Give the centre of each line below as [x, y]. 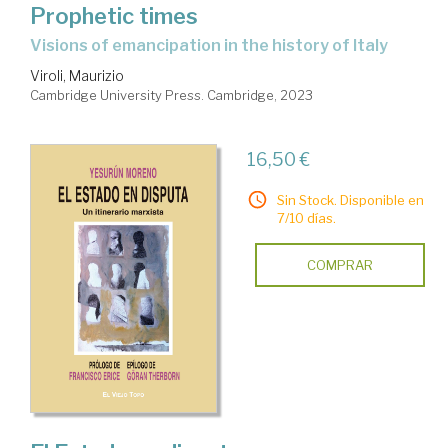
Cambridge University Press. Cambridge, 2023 [171, 95]
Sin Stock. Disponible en [350, 200]
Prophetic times [114, 16]
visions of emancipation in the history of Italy [215, 46]
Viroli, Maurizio [77, 76]
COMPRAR [339, 265]
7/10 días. [306, 218]
